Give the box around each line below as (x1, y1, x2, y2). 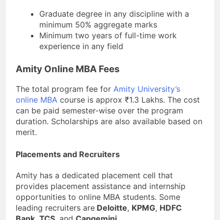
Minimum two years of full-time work (39, 30, 177, 40)
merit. (16, 127, 37, 137)
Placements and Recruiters (16, 149, 120, 160)
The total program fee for (16, 84, 111, 94)
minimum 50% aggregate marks (39, 19, 157, 29)
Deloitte (95, 202, 127, 213)
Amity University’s (111, 84, 180, 94)
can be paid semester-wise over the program (16, 106, 183, 116)
